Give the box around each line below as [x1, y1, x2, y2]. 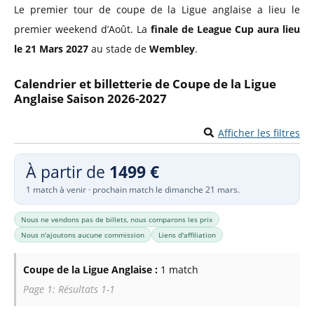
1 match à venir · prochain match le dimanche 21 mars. [26, 183, 240, 195]
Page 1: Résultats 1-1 [23, 282, 115, 296]
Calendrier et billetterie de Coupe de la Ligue [14, 75, 276, 92]
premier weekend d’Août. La [14, 22, 151, 36]
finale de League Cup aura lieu [151, 22, 300, 36]
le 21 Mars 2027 [14, 41, 88, 55]
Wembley [149, 41, 195, 55]
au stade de [88, 41, 149, 55]
